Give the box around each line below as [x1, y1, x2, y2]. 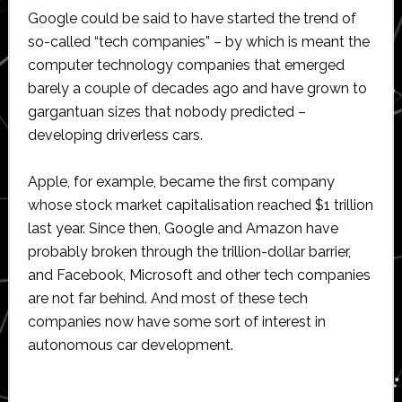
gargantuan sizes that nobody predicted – [27, 102, 306, 120]
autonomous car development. [27, 336, 233, 354]
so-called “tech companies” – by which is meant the [27, 32, 370, 50]
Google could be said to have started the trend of [27, 9, 356, 27]
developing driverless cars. [27, 126, 203, 144]
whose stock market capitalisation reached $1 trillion [27, 196, 373, 214]
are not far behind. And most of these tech [27, 289, 308, 307]
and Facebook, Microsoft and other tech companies [27, 266, 371, 284]
